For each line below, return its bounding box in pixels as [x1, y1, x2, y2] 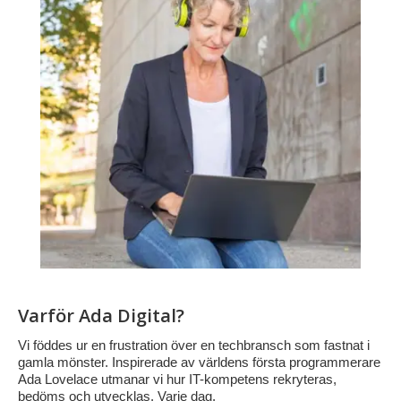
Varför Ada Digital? [18, 303, 184, 328]
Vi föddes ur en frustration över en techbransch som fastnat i [18, 337, 370, 353]
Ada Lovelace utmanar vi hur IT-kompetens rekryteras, [18, 371, 337, 387]
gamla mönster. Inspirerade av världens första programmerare [18, 354, 380, 370]
